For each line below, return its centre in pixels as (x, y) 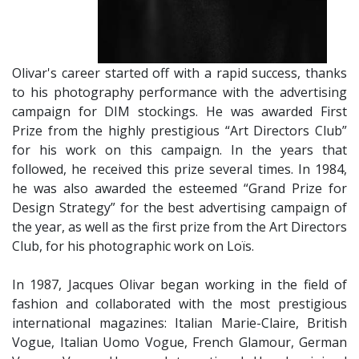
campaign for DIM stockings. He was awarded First (179, 111)
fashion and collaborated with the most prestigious (179, 304)
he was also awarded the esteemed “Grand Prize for (179, 188)
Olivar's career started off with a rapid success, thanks (179, 73)
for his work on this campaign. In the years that (179, 150)
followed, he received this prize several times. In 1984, (179, 169)
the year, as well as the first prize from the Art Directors (179, 227)
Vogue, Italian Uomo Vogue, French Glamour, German (179, 342)
